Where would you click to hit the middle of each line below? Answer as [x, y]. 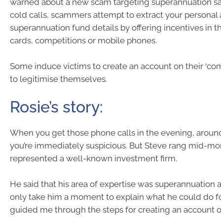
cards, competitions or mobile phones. [83, 40]
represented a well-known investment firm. [93, 158]
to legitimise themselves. [58, 79]
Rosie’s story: [56, 107]
